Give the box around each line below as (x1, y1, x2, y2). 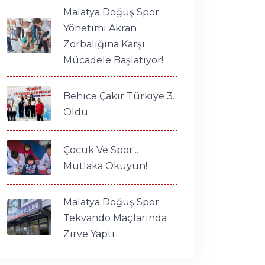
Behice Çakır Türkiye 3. (63, 90, 174, 102)
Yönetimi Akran (63, 22, 137, 34)
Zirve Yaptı (63, 228, 115, 240)
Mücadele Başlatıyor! (63, 54, 163, 66)
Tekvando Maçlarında (63, 212, 167, 224)
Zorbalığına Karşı (63, 38, 145, 50)
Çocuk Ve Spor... (63, 144, 138, 156)
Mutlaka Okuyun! (63, 160, 147, 172)
